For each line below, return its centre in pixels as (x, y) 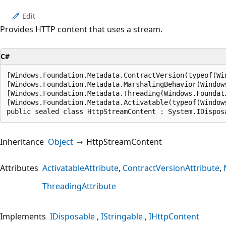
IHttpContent (174, 216)
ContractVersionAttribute (171, 168)
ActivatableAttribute (80, 168)
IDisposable (72, 216)
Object (61, 142)
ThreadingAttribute (79, 186)
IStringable (122, 216)
